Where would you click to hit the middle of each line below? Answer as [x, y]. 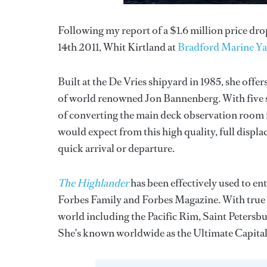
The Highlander [93, 183]
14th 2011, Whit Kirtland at [118, 47]
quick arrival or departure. [116, 149]
